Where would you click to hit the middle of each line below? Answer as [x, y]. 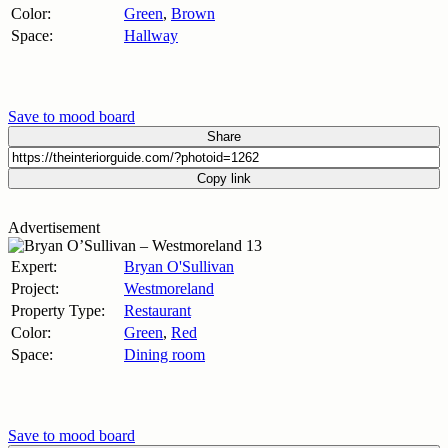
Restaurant [157, 310]
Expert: [34, 266]
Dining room [164, 354]
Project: [35, 288]
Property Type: [58, 310]
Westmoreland [169, 288]
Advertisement [54, 227]
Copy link [224, 178]
